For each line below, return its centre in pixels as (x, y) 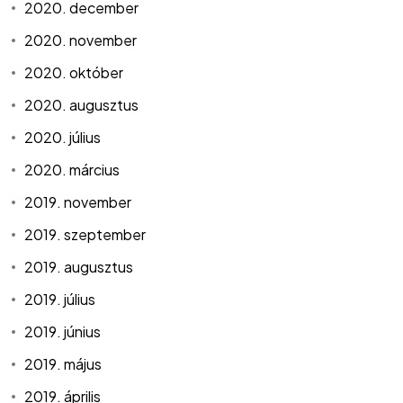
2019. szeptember (85, 235)
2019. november (78, 202)
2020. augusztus (82, 105)
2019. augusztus (79, 267)
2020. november (81, 40)
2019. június (63, 332)
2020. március (72, 170)
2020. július (63, 138)
